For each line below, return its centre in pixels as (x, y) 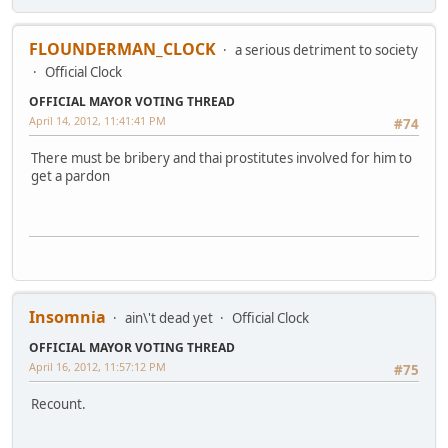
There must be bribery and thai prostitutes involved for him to (221, 158)
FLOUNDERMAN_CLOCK (122, 49)
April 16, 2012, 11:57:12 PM (97, 367)
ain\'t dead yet (169, 318)
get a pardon (70, 176)
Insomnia (67, 317)
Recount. (58, 404)
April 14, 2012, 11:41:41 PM (97, 121)
